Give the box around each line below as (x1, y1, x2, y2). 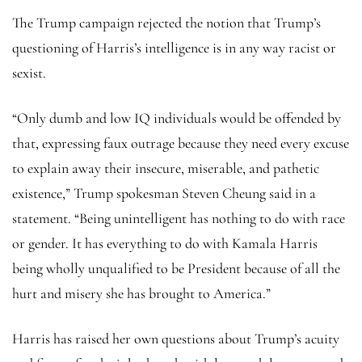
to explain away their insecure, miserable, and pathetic (12, 158, 319, 177)
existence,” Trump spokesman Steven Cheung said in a (12, 183, 316, 202)
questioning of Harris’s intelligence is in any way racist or (12, 38, 336, 57)
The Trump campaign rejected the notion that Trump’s (12, 13, 321, 32)
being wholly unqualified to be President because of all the (12, 259, 340, 277)
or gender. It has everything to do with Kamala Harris (12, 234, 318, 252)
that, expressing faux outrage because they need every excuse (12, 133, 349, 152)
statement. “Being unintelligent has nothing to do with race (12, 208, 345, 227)
